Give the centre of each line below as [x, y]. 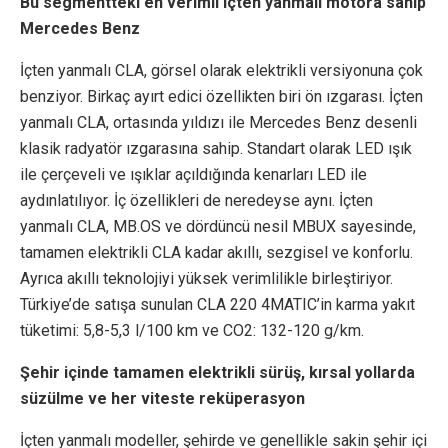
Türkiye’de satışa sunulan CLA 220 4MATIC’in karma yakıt [217, 305]
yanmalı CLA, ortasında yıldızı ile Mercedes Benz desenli [218, 123]
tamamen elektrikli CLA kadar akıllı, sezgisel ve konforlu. [216, 253]
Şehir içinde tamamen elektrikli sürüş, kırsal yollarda [217, 373]
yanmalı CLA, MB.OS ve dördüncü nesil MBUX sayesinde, [218, 227]
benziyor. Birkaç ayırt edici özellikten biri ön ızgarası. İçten [221, 97]
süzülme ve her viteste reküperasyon [162, 399]
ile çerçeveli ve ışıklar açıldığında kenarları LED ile [193, 175]
